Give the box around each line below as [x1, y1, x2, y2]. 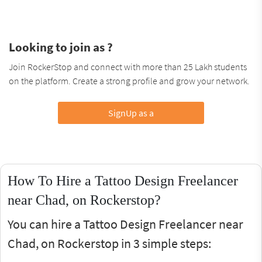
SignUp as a [108, 106, 154, 119]
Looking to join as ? [9, 39, 113, 55]
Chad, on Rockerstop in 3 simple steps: [8, 235, 211, 251]
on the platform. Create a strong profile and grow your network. [9, 74, 250, 87]
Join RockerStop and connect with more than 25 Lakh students [9, 60, 247, 73]
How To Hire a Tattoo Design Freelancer [8, 173, 238, 188]
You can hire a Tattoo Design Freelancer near [8, 215, 243, 232]
